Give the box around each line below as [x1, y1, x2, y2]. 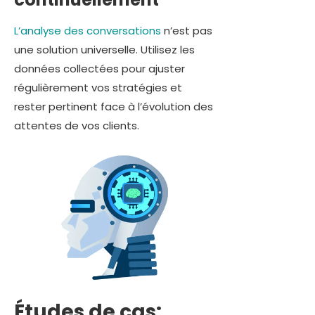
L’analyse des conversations [14, 22, 161, 38]
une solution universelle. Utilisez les [14, 41, 195, 57]
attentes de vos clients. [14, 117, 139, 133]
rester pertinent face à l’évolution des [14, 98, 213, 114]
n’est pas [161, 22, 212, 38]
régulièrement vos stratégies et [14, 79, 182, 95]
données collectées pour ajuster [14, 60, 185, 76]
